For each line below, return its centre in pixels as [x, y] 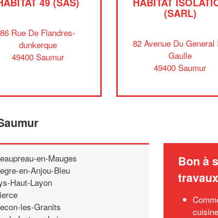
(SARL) [180, 13]
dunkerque [38, 44]
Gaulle [180, 55]
